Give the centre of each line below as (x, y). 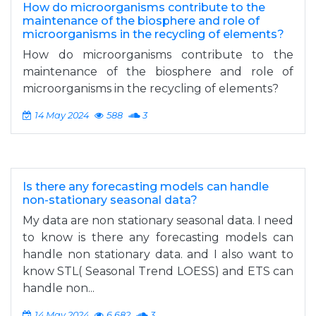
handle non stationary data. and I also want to (158, 254)
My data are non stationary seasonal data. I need (158, 220)
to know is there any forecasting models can (158, 237)
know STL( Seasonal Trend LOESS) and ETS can (158, 271)
